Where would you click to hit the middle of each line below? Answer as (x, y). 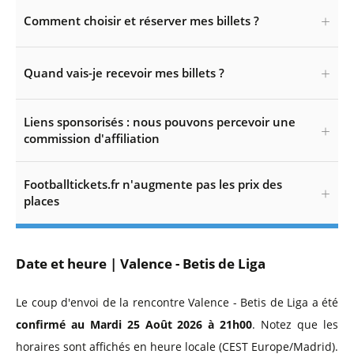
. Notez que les (296, 324)
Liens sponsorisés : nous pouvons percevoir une (160, 122)
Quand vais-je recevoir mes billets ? (124, 73)
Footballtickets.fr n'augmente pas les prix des (153, 184)
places (41, 201)
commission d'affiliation (92, 138)
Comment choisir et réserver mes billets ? (141, 21)
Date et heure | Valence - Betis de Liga (141, 264)
